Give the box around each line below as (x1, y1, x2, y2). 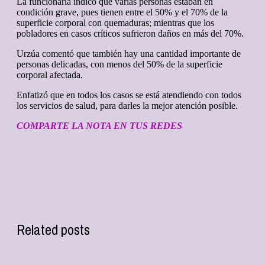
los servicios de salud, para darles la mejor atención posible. (17, 101, 238, 111)
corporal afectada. (17, 70, 83, 80)
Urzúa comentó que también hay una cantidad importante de (17, 49, 241, 59)
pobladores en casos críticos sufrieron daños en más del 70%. (17, 28, 244, 39)
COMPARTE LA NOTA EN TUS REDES (17, 121, 182, 131)
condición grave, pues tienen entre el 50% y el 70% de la (17, 7, 228, 18)
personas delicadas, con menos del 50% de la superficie (17, 59, 222, 70)
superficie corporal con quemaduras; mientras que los (17, 18, 214, 28)
